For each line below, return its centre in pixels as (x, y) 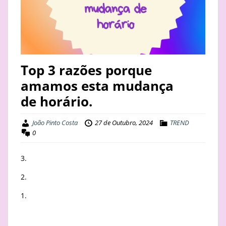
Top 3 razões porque (86, 70)
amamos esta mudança (97, 86)
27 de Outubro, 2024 (124, 123)
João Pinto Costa (55, 123)
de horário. (56, 102)
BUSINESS (31, 39)
